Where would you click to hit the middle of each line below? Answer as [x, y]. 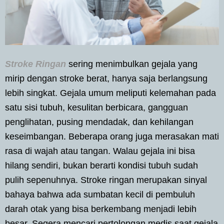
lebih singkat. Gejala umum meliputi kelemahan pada [110, 93]
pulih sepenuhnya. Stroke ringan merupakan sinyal [106, 180]
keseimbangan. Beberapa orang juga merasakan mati [112, 136]
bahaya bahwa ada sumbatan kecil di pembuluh [100, 194]
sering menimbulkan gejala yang [132, 64]
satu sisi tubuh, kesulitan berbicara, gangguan [96, 107]
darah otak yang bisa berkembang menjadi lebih [101, 209]
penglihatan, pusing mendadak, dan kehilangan [99, 122]
